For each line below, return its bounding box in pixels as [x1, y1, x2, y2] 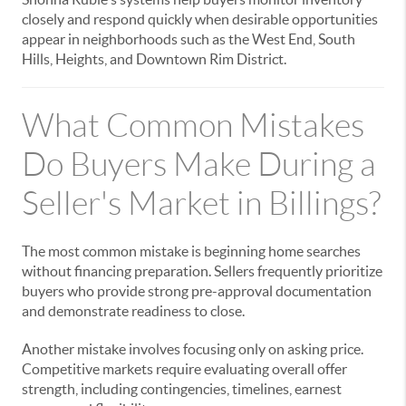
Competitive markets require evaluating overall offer [22, 361, 347, 377]
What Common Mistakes [22, 108, 364, 143]
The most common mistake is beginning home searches [22, 243, 361, 259]
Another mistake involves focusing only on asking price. [22, 341, 363, 357]
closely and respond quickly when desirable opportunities [22, 11, 378, 27]
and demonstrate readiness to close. [22, 303, 245, 319]
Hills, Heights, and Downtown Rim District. [22, 51, 286, 67]
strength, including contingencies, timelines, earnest [22, 381, 342, 397]
